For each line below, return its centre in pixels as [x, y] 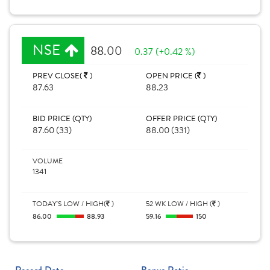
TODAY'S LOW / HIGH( [69, 204]
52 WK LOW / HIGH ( [179, 204]
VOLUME [48, 161]
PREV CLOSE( [58, 76]
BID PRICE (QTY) [62, 119]
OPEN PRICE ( [171, 76]
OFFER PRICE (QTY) [181, 119]
